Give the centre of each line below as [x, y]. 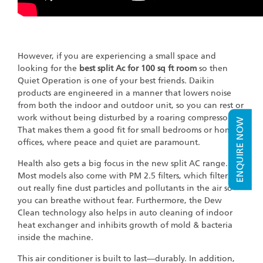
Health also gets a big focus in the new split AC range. [123, 163]
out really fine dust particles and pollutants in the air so [125, 188]
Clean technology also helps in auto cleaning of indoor [125, 213]
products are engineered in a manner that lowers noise [124, 93]
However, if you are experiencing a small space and [117, 56]
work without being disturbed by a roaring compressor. [125, 117]
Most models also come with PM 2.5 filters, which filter [123, 176]
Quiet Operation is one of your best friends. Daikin [116, 80]
